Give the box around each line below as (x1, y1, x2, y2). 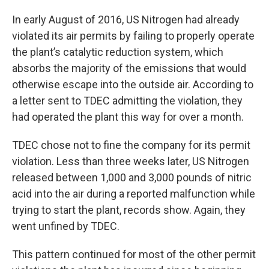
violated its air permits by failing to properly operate (12, 29, 255, 42)
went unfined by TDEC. (12, 220, 119, 232)
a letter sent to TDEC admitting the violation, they (12, 94, 243, 107)
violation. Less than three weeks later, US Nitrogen (12, 155, 249, 168)
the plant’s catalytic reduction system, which (12, 46, 223, 58)
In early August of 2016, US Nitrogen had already (12, 13, 240, 26)
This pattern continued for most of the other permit (12, 248, 256, 261)
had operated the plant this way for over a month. (12, 110, 244, 123)
